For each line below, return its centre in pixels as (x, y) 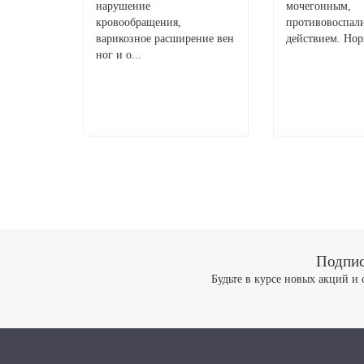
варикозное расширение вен (165, 39)
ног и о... (119, 55)
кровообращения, (139, 22)
